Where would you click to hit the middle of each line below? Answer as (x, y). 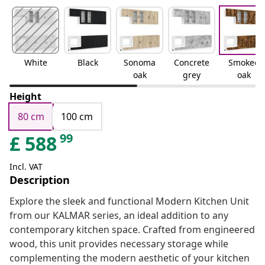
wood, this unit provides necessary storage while (119, 244)
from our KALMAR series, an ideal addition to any (119, 216)
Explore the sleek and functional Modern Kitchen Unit (129, 201)
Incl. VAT (26, 167)
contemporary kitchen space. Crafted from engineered (132, 230)
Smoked (244, 63)
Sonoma (140, 63)
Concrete (192, 63)
